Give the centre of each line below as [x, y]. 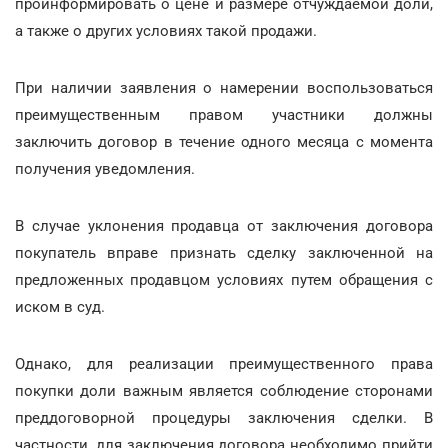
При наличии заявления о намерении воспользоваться [224, 88]
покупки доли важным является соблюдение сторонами [224, 391]
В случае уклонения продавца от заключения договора [224, 226]
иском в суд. [60, 307]
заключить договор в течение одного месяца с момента [224, 142]
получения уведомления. [105, 169]
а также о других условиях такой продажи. [166, 31]
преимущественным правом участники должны [224, 115]
